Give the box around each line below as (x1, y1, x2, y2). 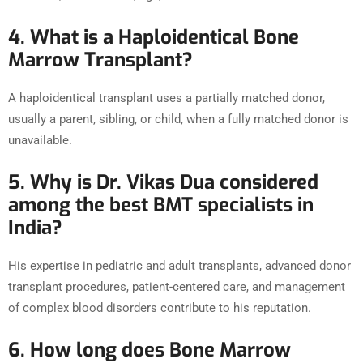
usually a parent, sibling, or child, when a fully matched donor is (8, 112, 348, 127)
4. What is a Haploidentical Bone (8, 24, 299, 51)
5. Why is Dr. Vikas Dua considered (8, 169, 318, 196)
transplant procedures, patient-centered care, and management (8, 280, 345, 295)
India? (8, 215, 62, 241)
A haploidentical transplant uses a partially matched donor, (8, 91, 325, 106)
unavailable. (8, 133, 72, 148)
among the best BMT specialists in (8, 192, 314, 219)
